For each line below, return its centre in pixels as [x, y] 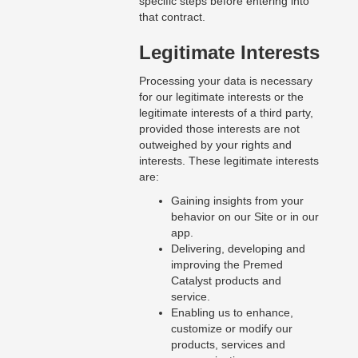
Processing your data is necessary [225, 81]
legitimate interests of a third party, [226, 113]
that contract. [172, 17]
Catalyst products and [226, 281]
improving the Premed [227, 265]
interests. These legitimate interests [229, 161]
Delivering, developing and [238, 249]
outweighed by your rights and [215, 145]
